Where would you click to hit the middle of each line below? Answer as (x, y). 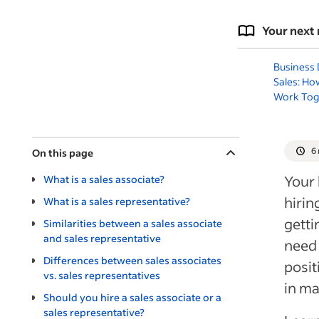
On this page (63, 152)
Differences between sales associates (132, 260)
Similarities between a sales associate (133, 223)
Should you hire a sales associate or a (132, 297)
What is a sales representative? (117, 201)
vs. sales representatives (102, 275)
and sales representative (102, 238)
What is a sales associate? (104, 179)
